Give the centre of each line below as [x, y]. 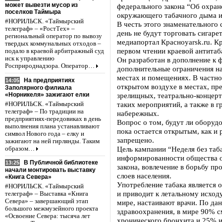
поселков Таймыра [33, 12]
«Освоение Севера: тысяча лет [48, 216]
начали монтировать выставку [50, 170]
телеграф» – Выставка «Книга [47, 194]
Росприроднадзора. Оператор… [50, 66]
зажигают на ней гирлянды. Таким [52, 141]
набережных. [138, 113]
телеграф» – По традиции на [44, 111]
